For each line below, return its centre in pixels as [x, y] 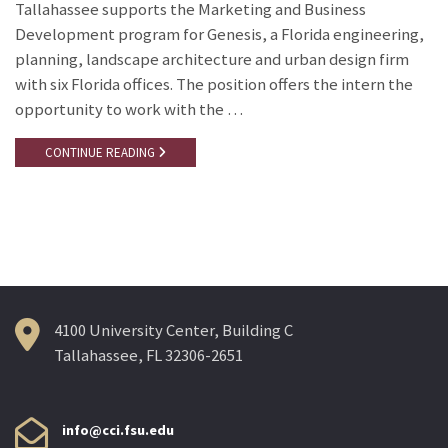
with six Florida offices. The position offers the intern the [214, 84]
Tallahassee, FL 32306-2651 [148, 355]
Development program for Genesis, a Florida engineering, [219, 34]
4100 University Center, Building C [173, 330]
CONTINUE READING [101, 153]
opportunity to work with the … [129, 109]
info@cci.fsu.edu [118, 429]
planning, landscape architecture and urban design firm [212, 59]
